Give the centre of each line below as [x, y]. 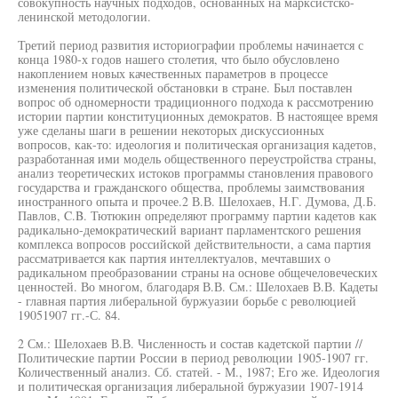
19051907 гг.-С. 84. [69, 315]
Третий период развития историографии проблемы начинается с [191, 45]
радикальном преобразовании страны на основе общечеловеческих [198, 272]
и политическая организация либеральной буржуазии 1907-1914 [191, 386]
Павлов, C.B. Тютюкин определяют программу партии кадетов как [197, 215]
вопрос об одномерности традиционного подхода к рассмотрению [195, 102]
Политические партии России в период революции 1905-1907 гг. [193, 358]
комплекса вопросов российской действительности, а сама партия [194, 244]
